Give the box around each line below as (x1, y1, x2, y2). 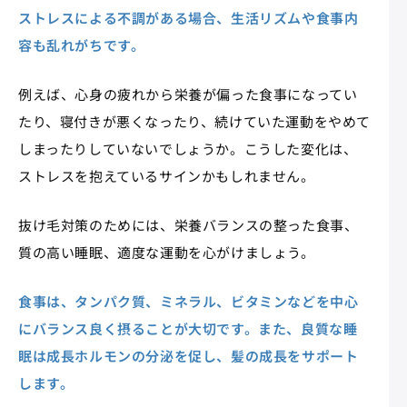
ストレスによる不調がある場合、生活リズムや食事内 (18, 7, 359, 27)
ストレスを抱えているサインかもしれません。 (18, 165, 315, 185)
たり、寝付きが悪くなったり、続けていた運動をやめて (18, 111, 371, 131)
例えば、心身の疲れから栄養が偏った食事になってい (18, 84, 358, 104)
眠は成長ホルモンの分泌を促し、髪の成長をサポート (18, 345, 359, 365)
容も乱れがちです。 (18, 35, 145, 55)
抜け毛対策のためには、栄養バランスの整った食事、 (18, 214, 359, 234)
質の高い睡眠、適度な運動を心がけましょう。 (18, 242, 315, 262)
